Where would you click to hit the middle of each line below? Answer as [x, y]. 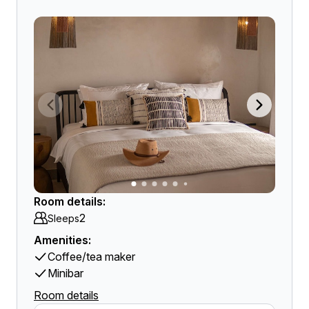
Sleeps [63, 218]
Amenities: [62, 240]
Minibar [66, 273]
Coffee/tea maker [91, 257]
